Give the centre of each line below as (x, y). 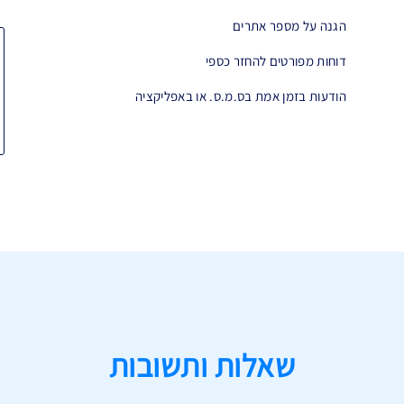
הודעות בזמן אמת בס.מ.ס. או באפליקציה (241, 96)
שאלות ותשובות (202, 365)
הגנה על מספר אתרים (289, 26)
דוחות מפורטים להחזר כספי (276, 61)
